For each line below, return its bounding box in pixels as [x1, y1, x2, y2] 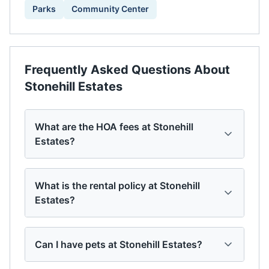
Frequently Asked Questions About [25, 62, 230, 77]
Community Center [71, 4, 149, 14]
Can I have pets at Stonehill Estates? [35, 238, 202, 250]
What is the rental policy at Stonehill [35, 180, 200, 192]
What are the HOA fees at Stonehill [35, 121, 193, 133]
